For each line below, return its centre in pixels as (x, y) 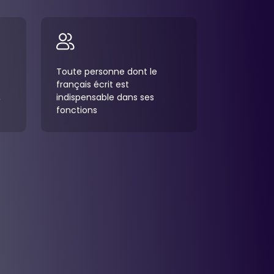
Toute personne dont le (107, 72)
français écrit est (93, 84)
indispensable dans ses (105, 97)
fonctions (77, 110)
